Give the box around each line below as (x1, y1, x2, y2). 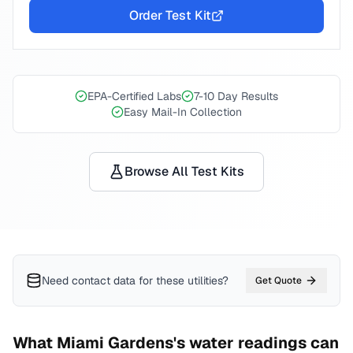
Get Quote (255, 274, 302, 287)
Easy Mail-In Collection (124, 105, 242, 119)
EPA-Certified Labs (87, 89, 181, 103)
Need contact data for (42, 273, 153, 288)
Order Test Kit (129, 7, 211, 24)
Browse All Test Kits (124, 163, 244, 180)
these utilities (156, 273, 222, 288)
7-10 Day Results (194, 89, 278, 103)
